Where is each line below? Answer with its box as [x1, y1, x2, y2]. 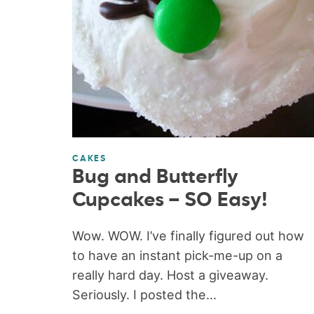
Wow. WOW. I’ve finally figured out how [71, 228, 304, 243]
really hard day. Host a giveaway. [71, 267, 268, 282]
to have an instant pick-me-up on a [71, 247, 282, 263]
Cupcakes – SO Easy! [71, 190, 268, 210]
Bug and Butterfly [71, 167, 238, 187]
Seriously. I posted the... [71, 287, 217, 302]
